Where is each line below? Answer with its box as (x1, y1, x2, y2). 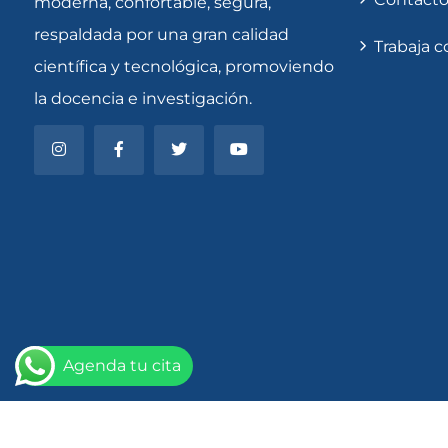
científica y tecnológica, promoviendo (34, 57, 334, 77)
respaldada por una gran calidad (34, 25, 289, 45)
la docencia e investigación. (34, 89, 252, 109)
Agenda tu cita (63, 356, 181, 375)
